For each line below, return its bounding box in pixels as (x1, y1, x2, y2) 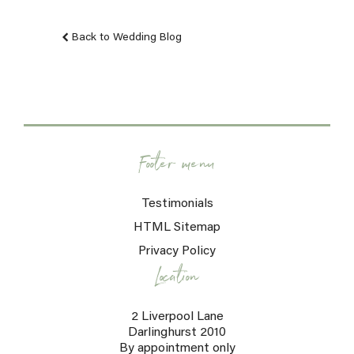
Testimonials (141, 198, 213, 211)
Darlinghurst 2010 (128, 326, 226, 340)
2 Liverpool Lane (130, 311, 224, 324)
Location (155, 261, 199, 299)
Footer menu (139, 148, 215, 186)
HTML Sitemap (134, 221, 220, 235)
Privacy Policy (138, 245, 216, 258)
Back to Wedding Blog (71, 32, 182, 43)
